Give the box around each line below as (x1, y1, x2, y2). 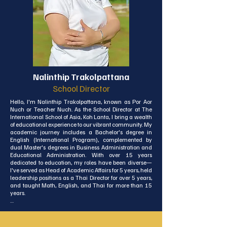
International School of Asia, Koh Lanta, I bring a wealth (10, 113, 152, 121)
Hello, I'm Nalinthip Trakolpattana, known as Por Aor (10, 98, 152, 105)
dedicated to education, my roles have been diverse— (10, 159, 152, 166)
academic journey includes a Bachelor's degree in (10, 128, 152, 136)
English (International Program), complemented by (10, 136, 152, 143)
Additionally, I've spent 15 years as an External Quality (10, 204, 152, 212)
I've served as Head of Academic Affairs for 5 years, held (10, 166, 152, 174)
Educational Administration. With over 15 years (10, 151, 152, 159)
